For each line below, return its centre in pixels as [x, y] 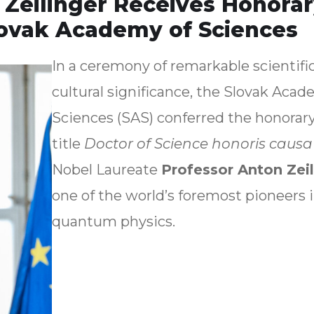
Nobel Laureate [107, 170]
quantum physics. [115, 222]
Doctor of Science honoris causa [198, 144]
